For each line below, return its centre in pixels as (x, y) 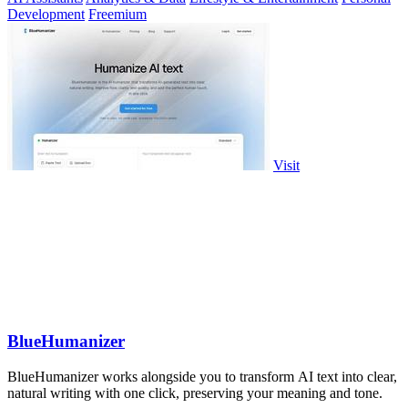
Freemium (117, 15)
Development (46, 15)
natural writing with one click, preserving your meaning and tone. (195, 393)
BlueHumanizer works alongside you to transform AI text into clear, (202, 376)
